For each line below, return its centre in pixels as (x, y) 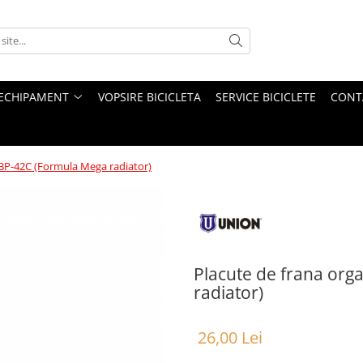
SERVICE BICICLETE (266, 97)
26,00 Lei (230, 337)
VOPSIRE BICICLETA (149, 97)
